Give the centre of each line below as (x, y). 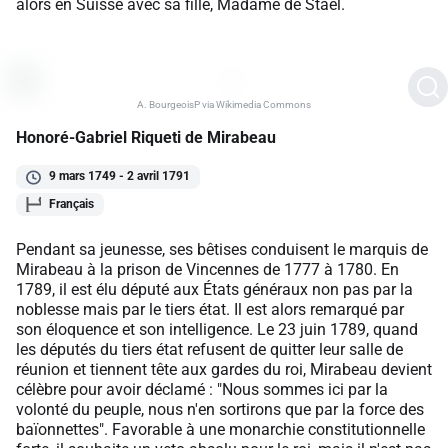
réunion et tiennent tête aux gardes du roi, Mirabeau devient (224, 369)
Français (71, 203)
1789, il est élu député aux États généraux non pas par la (214, 289)
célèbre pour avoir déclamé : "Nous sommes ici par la (202, 389)
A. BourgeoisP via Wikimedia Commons (224, 105)
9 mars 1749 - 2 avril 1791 (119, 176)
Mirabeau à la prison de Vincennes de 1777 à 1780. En (207, 269)
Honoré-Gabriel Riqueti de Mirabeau (146, 138)
